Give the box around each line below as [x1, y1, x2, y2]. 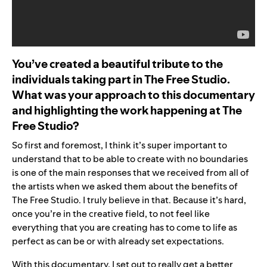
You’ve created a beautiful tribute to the [12, 55, 223, 72]
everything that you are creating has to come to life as [12, 221, 237, 234]
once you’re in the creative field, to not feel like [12, 207, 210, 220]
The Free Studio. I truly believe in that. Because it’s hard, [12, 193, 246, 206]
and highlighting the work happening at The [12, 102, 242, 118]
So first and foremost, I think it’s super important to [12, 138, 227, 151]
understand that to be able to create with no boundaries [12, 152, 248, 165]
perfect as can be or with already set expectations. [12, 234, 226, 247]
